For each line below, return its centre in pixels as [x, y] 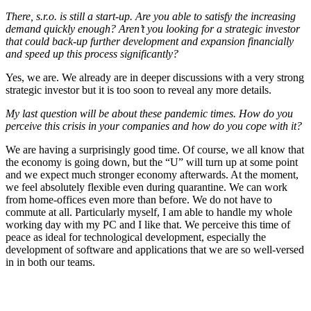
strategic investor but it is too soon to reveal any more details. [138, 90]
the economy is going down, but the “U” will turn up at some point [152, 162]
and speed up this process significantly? [92, 53]
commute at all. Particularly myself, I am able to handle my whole [149, 212]
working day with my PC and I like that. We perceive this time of [148, 224]
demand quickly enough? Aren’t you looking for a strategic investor [153, 28]
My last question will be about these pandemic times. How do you [149, 113]
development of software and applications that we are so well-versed [155, 249]
